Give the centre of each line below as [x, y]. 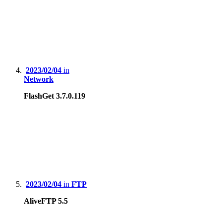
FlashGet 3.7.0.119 [55, 96]
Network [39, 79]
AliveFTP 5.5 [46, 201]
